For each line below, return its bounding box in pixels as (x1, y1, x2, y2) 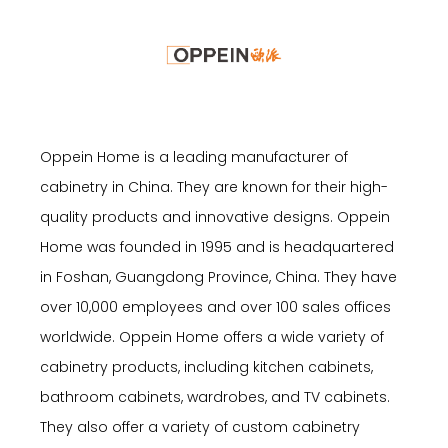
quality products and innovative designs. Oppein (40, 206, 390, 227)
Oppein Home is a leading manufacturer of (40, 146, 348, 167)
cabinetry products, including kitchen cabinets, (40, 356, 373, 377)
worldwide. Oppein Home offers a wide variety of (40, 326, 384, 347)
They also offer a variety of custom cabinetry (40, 416, 360, 437)
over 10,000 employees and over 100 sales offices (40, 296, 391, 317)
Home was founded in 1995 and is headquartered (40, 236, 394, 257)
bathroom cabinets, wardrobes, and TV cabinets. (40, 386, 390, 407)
